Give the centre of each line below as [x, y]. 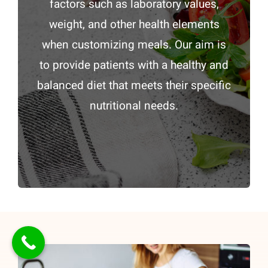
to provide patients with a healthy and [134, 66]
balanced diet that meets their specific [134, 86]
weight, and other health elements [134, 25]
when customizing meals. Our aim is [134, 45]
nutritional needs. [134, 106]
